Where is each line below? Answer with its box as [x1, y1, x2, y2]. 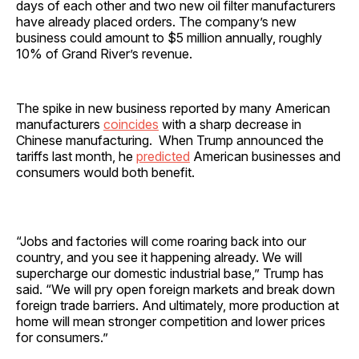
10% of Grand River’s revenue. [16, 45, 192, 62]
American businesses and [190, 147, 341, 164]
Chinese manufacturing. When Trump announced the [16, 131, 324, 148]
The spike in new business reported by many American [16, 99, 330, 116]
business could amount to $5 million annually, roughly [16, 29, 322, 46]
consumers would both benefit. [16, 163, 195, 180]
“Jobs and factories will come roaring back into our [16, 232, 306, 249]
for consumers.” [16, 329, 108, 345]
